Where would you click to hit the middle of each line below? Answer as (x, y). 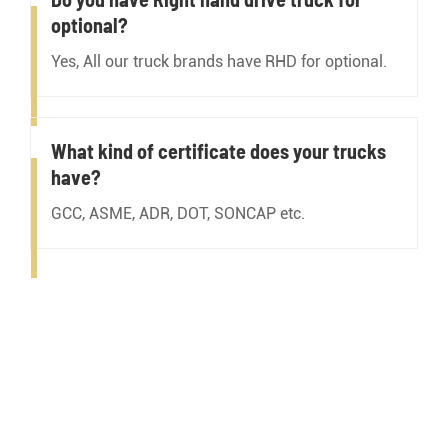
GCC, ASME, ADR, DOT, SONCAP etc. (178, 214)
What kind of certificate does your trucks (218, 151)
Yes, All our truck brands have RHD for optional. (219, 62)
